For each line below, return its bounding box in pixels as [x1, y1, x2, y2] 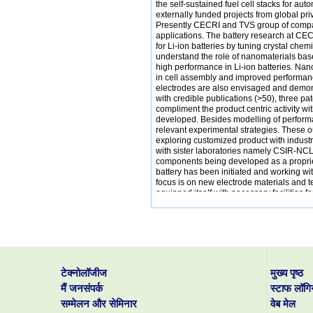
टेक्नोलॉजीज [61, 267, 107, 279]
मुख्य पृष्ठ [270, 267, 303, 279]
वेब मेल [270, 298, 296, 310]
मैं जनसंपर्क [61, 282, 103, 295]
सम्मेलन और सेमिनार [61, 298, 137, 310]
